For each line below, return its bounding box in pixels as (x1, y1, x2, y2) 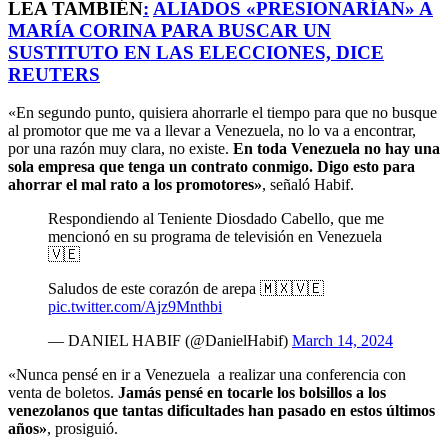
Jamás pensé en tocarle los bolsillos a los (118, 384, 386, 402)
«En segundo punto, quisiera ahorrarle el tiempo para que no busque (8, 104, 437, 122)
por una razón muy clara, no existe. (8, 140, 233, 158)
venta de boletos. (8, 384, 118, 402)
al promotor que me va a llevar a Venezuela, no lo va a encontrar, (8, 122, 416, 140)
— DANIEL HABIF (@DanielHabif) (48, 332, 292, 350)
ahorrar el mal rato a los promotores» (8, 176, 262, 194)
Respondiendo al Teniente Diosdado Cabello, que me (48, 210, 384, 228)
